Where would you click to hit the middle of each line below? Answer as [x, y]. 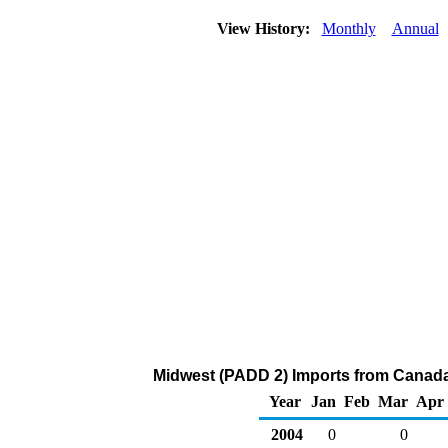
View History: [265, 28]
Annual [415, 28]
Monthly [348, 28]
